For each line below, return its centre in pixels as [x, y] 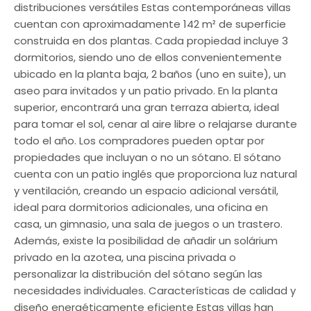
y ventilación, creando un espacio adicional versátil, [146, 191]
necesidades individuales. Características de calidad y [155, 291]
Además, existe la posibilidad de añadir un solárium [146, 241]
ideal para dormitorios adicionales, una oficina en [141, 207]
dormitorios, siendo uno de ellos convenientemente [148, 57]
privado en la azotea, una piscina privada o [125, 257]
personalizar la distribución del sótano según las [138, 274]
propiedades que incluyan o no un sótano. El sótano [148, 157]
